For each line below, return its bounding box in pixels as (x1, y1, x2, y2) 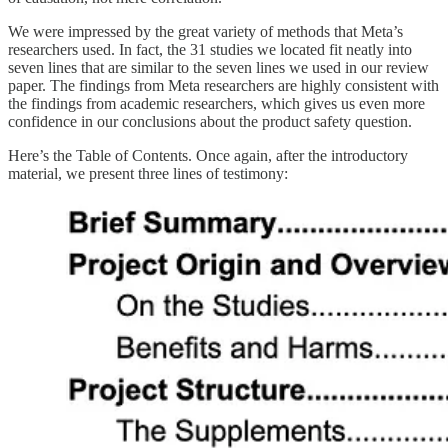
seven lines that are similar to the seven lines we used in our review (8, 59, 429, 77)
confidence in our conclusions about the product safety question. (8, 113, 412, 131)
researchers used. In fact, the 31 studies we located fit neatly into (8, 41, 412, 59)
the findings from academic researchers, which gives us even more (8, 95, 425, 113)
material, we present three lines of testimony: (8, 165, 288, 183)
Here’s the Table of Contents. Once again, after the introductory (8, 147, 408, 165)
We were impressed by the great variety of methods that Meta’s (8, 23, 403, 41)
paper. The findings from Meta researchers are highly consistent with (8, 77, 439, 95)
